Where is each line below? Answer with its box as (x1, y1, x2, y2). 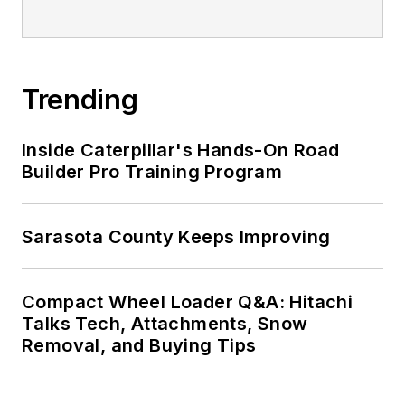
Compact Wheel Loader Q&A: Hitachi (22, 290, 353, 313)
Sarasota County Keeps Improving (22, 225, 331, 248)
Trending (22, 82, 138, 116)
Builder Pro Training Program (22, 160, 283, 183)
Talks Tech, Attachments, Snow (22, 312, 308, 334)
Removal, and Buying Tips (22, 334, 257, 356)
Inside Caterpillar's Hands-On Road (22, 138, 340, 161)
